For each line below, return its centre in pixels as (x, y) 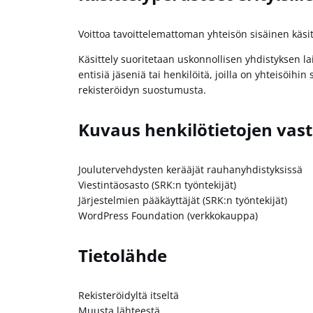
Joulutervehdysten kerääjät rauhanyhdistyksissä (190, 170)
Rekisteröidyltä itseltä (129, 296)
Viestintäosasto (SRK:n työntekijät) (157, 185)
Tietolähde (123, 256)
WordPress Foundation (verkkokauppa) (168, 216)
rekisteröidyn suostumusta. (142, 90)
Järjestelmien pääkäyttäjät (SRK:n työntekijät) (183, 201)
